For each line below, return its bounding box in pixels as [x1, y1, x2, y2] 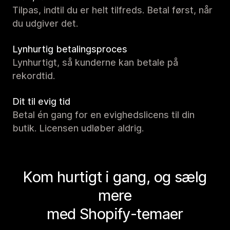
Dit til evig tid [12, 96, 70, 107]
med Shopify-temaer [47, 205, 183, 223]
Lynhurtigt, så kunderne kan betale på [12, 57, 178, 68]
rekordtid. [12, 70, 55, 82]
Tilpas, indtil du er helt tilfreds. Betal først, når [12, 5, 213, 16]
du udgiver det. [12, 18, 78, 29]
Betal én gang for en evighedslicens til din [12, 109, 195, 121]
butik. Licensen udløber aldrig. [12, 123, 144, 134]
